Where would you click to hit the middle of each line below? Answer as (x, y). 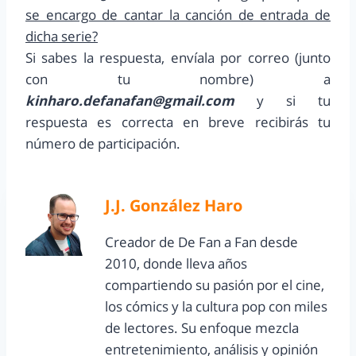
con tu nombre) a (178, 79)
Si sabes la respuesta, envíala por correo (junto (178, 58)
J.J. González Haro (174, 205)
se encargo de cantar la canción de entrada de (178, 15)
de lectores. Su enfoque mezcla (202, 328)
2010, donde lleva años (176, 264)
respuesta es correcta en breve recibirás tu (178, 122)
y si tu (282, 101)
